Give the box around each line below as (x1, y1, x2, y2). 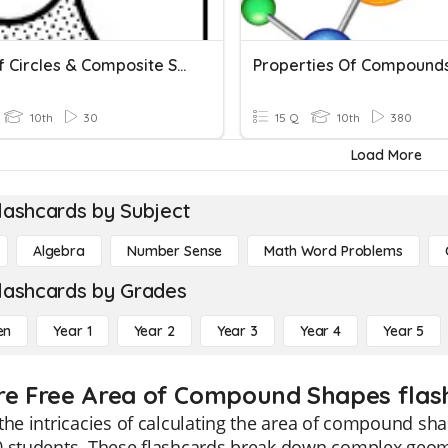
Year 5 (383, 322, 425, 340)
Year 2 (133, 322, 175, 340)
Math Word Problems (264, 242, 403, 260)
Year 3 (216, 322, 258, 340)
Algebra (32, 242, 85, 260)
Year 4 (299, 322, 341, 340)
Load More (350, 146, 422, 164)
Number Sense (126, 242, 223, 260)
